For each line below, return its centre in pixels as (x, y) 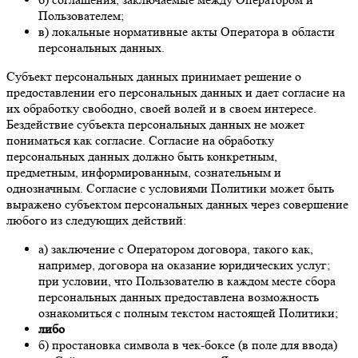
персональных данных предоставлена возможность (179, 296)
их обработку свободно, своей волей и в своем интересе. (161, 108)
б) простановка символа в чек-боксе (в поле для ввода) (188, 344)
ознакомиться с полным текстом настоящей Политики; (188, 312)
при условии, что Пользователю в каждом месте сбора (187, 280)
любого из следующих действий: (96, 220)
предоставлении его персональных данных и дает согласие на (176, 92)
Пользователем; (81, 15)
